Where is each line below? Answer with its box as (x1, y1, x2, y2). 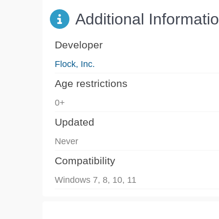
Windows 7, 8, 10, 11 (55, 175, 136, 185)
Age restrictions (55, 77, 128, 89)
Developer (55, 39, 103, 50)
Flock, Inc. (55, 59, 95, 69)
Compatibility (55, 154, 115, 166)
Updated (55, 116, 94, 128)
